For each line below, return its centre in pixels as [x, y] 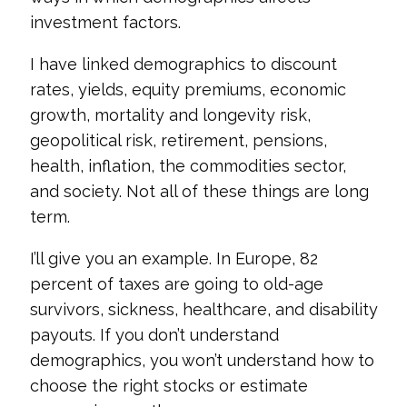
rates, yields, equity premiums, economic [188, 89]
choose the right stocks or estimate [169, 386]
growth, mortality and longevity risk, [170, 115]
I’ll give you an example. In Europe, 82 [174, 258]
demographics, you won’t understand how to [202, 360]
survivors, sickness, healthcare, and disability [203, 309]
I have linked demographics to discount [183, 64]
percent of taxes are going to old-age [176, 284]
